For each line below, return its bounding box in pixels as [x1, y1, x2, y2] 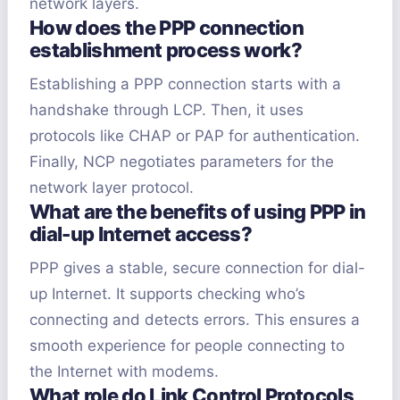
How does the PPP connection [29, 16, 304, 40]
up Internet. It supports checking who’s [29, 285, 305, 304]
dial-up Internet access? [29, 222, 253, 246]
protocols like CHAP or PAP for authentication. [29, 127, 360, 146]
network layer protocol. [29, 179, 194, 197]
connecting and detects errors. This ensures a [29, 311, 360, 329]
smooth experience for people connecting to [29, 337, 345, 355]
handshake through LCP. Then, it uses [29, 101, 304, 120]
